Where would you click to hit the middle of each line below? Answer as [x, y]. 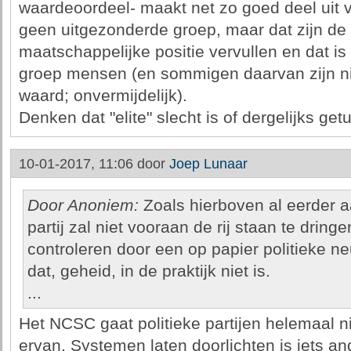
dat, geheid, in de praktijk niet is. [148, 271]
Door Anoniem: [83, 205]
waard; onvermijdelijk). [103, 96]
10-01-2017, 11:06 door [94, 164]
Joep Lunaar [208, 164]
